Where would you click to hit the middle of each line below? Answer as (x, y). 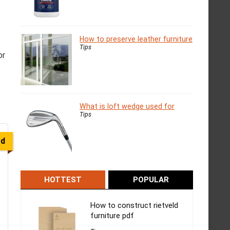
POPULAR (151, 180)
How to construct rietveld (134, 206)
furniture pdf (112, 216)
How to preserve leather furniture (136, 39)
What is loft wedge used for (127, 107)
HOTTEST (63, 180)
